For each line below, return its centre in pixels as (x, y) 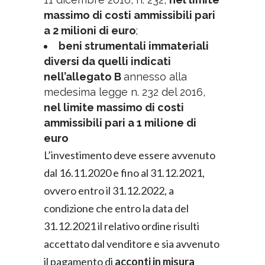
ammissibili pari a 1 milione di (120, 123)
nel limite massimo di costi (114, 107)
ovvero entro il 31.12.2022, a (109, 190)
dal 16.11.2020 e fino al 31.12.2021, (124, 173)
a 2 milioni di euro (90, 30)
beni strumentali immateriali (134, 46)
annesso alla (155, 77)
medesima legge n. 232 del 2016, (125, 92)
